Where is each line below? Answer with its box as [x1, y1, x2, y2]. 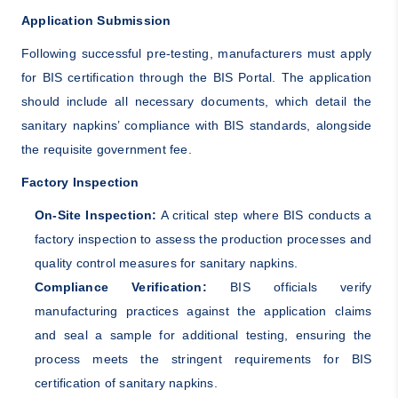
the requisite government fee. [20, 142, 192, 157]
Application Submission [20, 13, 171, 28]
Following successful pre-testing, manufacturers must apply [20, 46, 372, 61]
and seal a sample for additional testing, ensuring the [34, 328, 372, 343]
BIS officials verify [206, 280, 372, 295]
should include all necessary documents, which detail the [20, 94, 372, 109]
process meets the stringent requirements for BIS [34, 352, 372, 367]
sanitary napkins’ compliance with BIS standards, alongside [20, 118, 372, 133]
